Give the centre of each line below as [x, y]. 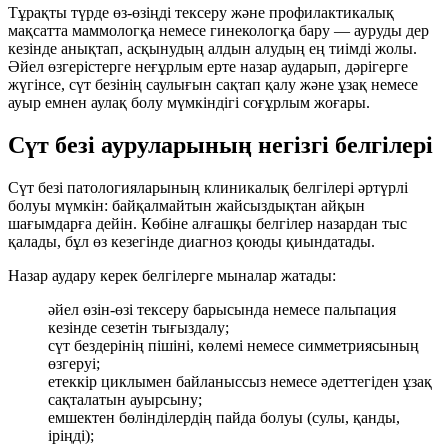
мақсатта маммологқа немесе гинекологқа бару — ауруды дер [218, 31]
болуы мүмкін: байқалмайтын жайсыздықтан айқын [186, 206]
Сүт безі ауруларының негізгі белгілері [220, 145]
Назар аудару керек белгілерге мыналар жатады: [172, 276]
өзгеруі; [74, 364]
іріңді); [71, 436]
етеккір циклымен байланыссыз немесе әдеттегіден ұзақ [240, 382]
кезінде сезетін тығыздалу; [138, 328]
